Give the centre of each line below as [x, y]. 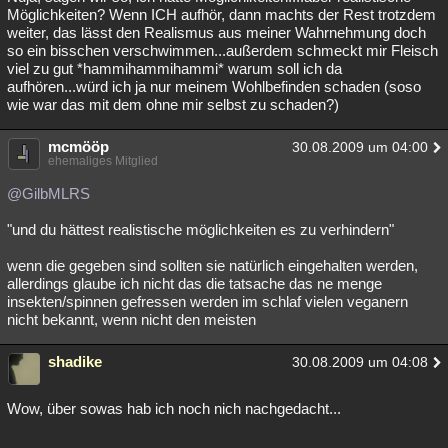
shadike [75, 361]
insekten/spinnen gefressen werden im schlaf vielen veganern [207, 301]
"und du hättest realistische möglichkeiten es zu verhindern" [200, 229]
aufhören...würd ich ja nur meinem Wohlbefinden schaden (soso [214, 86]
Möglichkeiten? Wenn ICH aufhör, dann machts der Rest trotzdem [221, 14]
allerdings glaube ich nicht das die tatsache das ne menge [194, 283]
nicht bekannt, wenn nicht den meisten [131, 319]
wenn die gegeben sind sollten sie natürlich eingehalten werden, [212, 265]
